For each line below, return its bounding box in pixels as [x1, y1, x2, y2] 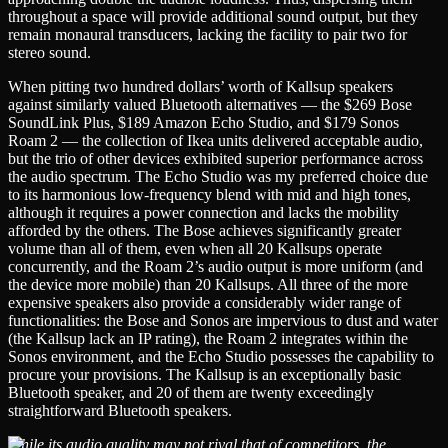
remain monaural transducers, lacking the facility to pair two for [8, 25, 407, 43]
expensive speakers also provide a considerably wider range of [8, 293, 401, 311]
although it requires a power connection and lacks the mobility [8, 203, 399, 221]
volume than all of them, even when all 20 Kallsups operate [8, 239, 382, 257]
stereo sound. [8, 43, 91, 61]
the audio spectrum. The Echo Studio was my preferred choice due [8, 167, 428, 185]
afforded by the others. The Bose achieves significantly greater [8, 221, 401, 239]
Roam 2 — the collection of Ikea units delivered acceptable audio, [8, 131, 423, 149]
